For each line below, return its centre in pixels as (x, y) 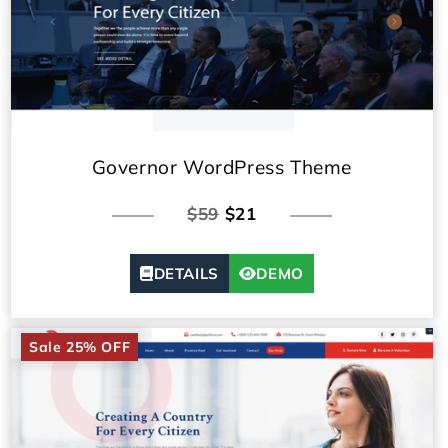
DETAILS (186, 274)
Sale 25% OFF (80, 347)
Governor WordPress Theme (222, 167)
